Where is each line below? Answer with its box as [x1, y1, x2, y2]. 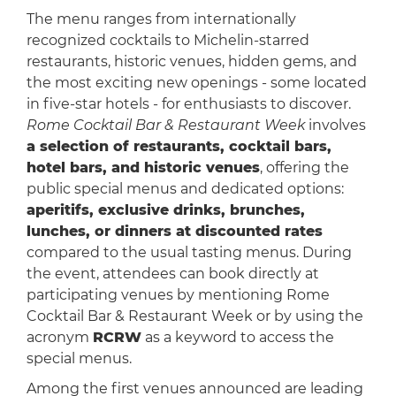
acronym [26, 329, 93, 346]
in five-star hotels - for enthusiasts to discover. [26, 95, 351, 113]
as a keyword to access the [141, 329, 334, 346]
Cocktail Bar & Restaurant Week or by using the [26, 308, 363, 325]
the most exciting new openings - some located [26, 74, 367, 92]
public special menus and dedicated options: [26, 180, 344, 198]
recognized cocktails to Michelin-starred [26, 32, 309, 49]
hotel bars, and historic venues [26, 159, 260, 177]
